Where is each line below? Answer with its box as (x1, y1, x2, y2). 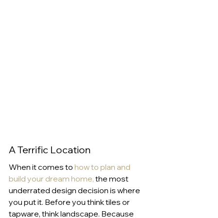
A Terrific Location (9, 143, 91, 156)
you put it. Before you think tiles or (9, 197, 131, 207)
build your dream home (9, 173, 92, 183)
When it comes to (9, 162, 74, 172)
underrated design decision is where (9, 185, 142, 195)
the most (94, 173, 130, 183)
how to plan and (74, 162, 132, 172)
